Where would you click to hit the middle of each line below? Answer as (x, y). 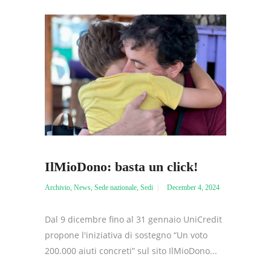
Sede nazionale (116, 187)
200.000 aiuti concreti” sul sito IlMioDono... (131, 250)
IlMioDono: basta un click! (121, 166)
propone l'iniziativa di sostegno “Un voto (126, 235)
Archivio (57, 187)
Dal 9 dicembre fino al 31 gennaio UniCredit (133, 219)
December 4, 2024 (193, 187)
